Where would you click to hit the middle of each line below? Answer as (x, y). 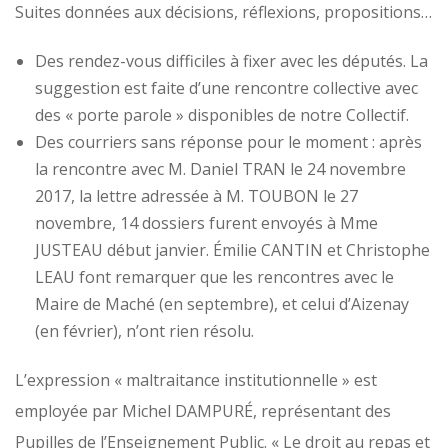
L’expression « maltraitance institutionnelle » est (196, 380)
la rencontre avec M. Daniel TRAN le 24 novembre (220, 169)
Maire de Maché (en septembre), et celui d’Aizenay (222, 304)
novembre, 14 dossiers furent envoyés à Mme (206, 223)
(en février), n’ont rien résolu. (144, 331)
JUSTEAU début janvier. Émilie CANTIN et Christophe (232, 250)
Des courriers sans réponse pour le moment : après (228, 142)
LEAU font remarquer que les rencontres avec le (214, 277)
